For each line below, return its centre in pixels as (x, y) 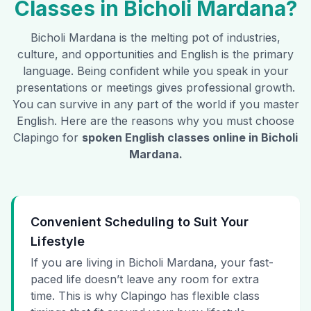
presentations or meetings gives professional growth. (155, 88)
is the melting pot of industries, (198, 38)
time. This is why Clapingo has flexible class (145, 296)
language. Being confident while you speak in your (155, 71)
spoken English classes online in (171, 138)
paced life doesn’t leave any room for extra (145, 279)
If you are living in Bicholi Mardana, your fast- (152, 263)
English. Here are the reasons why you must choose (155, 121)
